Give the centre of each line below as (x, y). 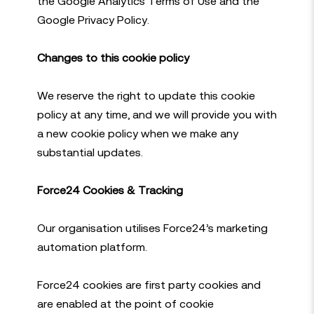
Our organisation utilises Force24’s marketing (152, 228)
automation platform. (92, 247)
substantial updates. (90, 152)
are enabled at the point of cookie (125, 303)
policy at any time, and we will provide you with (157, 114)
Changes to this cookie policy (113, 57)
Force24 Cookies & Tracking (110, 190)
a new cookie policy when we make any (137, 133)
